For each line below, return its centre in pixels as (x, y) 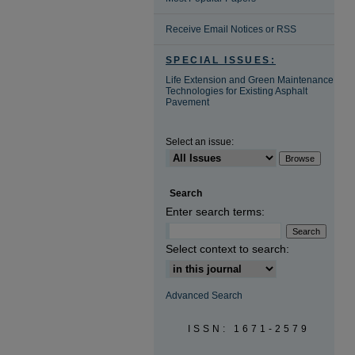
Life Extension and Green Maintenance (250, 80)
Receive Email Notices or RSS (231, 29)
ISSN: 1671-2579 (249, 329)
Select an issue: (200, 142)
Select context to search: (227, 249)
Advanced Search (204, 296)
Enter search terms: (215, 212)
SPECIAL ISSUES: (221, 60)
